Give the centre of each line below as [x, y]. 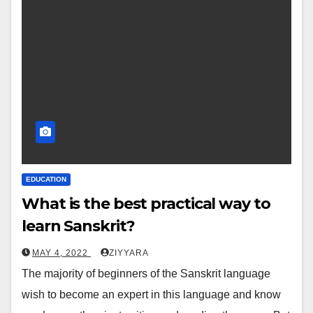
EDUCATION [46, 179]
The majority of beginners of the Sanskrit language [146, 273]
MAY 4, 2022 [61, 253]
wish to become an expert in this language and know [151, 294]
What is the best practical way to [146, 203]
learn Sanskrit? [78, 226]
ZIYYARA [129, 253]
